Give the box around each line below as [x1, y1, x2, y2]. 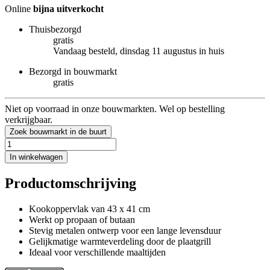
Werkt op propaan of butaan [29, 214, 135, 225]
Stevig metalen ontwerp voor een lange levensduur [29, 225, 221, 236]
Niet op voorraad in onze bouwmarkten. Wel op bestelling [5, 103, 225, 114]
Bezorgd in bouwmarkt [29, 66, 117, 77]
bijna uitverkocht [33, 3, 104, 14]
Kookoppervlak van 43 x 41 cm [29, 203, 150, 214]
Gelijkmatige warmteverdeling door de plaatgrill [29, 236, 211, 246]
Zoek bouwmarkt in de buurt [10, 127, 107, 136]
